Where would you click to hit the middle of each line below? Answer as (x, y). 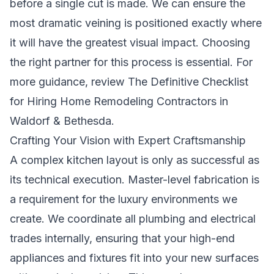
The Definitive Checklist (188, 82)
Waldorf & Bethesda (61, 121)
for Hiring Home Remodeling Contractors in (119, 101)
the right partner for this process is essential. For (131, 62)
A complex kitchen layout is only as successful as (135, 160)
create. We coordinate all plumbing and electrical (133, 219)
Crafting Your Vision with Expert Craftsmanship (128, 140)
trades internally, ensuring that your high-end (122, 238)
